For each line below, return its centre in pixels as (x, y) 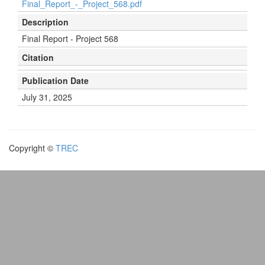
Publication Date (55, 80)
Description (45, 22)
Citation (38, 57)
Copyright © (32, 148)
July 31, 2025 (47, 97)
